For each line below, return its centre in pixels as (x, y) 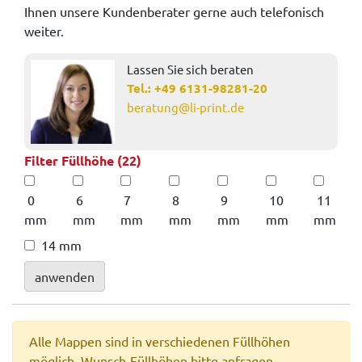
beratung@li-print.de (185, 107)
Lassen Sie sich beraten (190, 69)
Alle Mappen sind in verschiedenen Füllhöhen (160, 341)
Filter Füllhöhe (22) (83, 160)
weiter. (44, 30)
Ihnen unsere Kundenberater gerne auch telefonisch (174, 11)
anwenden (65, 276)
